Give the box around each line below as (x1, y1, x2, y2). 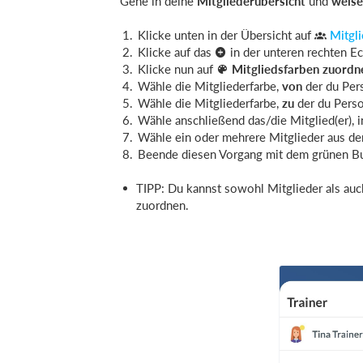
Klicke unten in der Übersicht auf (138, 28, 314, 42)
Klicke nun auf (138, 62, 216, 76)
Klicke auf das (138, 45, 215, 59)
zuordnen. (136, 198, 189, 212)
